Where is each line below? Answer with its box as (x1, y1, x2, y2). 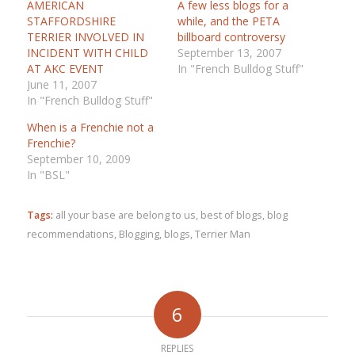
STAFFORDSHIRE (26, 13, 116, 29)
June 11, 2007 (26, 76, 97, 92)
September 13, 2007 (177, 44, 281, 60)
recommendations (26, 227, 114, 241)
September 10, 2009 (26, 151, 131, 166)
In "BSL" (26, 166, 70, 182)
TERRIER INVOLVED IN (26, 29, 144, 44)
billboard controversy (177, 29, 285, 44)
